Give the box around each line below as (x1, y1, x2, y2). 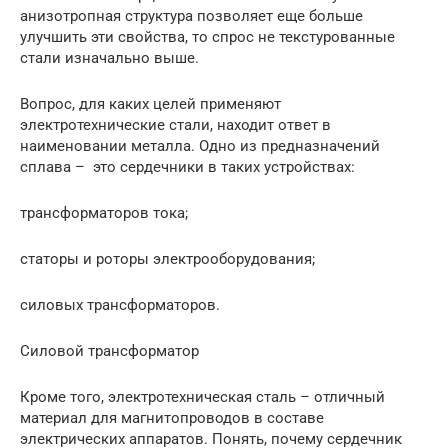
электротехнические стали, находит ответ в (20, 116, 331, 134)
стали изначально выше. (20, 49, 199, 67)
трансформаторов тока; (20, 204, 188, 222)
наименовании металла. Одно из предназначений (20, 137, 380, 155)
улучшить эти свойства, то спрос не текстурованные (20, 28, 395, 46)
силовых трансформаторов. (20, 296, 220, 314)
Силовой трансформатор (20, 342, 199, 360)
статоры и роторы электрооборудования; (20, 250, 315, 268)
